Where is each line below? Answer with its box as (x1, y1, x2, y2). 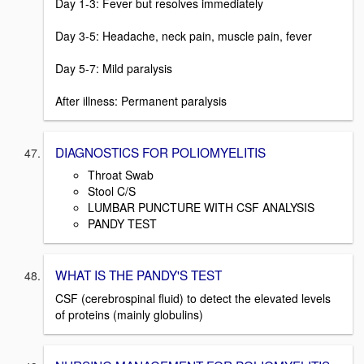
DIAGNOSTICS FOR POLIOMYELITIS (55, 142, 266, 161)
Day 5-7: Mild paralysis (55, 59, 172, 76)
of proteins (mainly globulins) (55, 306, 203, 323)
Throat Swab (88, 167, 154, 184)
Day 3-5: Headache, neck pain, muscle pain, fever (55, 27, 312, 44)
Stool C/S (88, 183, 136, 200)
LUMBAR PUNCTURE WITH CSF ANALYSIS (88, 199, 314, 216)
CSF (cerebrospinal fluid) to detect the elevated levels (55, 290, 331, 306)
